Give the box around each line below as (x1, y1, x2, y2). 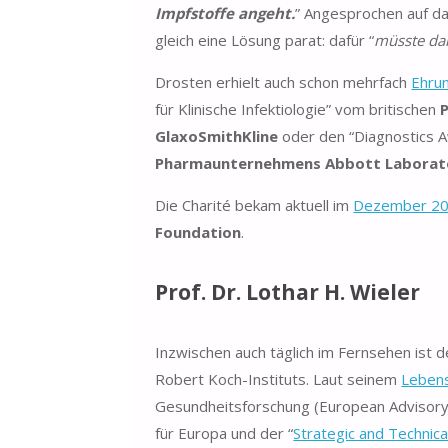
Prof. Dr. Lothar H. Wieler (155, 277, 421, 306)
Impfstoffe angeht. (155, 2, 296, 23)
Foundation (155, 221, 242, 242)
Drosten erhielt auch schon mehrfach (155, 71, 412, 92)
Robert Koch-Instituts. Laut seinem (155, 368, 402, 389)
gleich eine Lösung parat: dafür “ (155, 29, 375, 50)
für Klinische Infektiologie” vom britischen (155, 98, 441, 119)
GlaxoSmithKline (155, 125, 279, 146)
